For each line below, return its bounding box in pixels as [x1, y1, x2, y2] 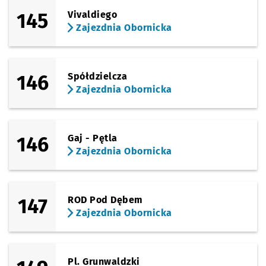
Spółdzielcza [68, 71, 128, 82]
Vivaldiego [68, 9, 118, 20]
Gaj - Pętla [68, 132, 118, 144]
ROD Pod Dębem [68, 194, 143, 205]
